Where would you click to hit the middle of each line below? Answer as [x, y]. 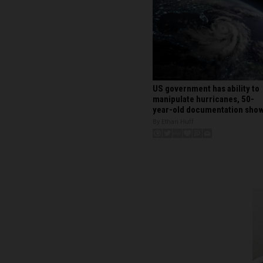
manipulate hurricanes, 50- [203, 100]
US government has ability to [206, 89]
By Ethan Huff [173, 122]
